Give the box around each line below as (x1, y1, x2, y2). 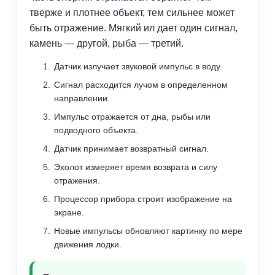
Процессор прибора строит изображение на (54, 194, 232, 204)
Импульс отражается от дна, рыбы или (54, 112, 211, 122)
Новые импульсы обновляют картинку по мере (54, 226, 242, 236)
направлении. (54, 93, 110, 104)
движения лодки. (54, 239, 122, 250)
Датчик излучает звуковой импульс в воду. (54, 61, 222, 72)
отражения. (54, 176, 100, 186)
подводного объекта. (54, 125, 138, 136)
